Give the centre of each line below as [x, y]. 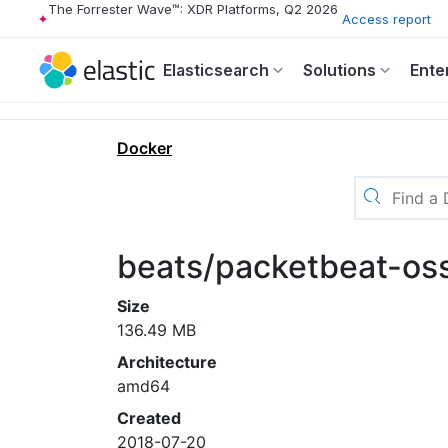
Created [149, 418]
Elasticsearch [216, 70]
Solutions [339, 70]
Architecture [167, 362]
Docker [144, 148]
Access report [386, 18]
